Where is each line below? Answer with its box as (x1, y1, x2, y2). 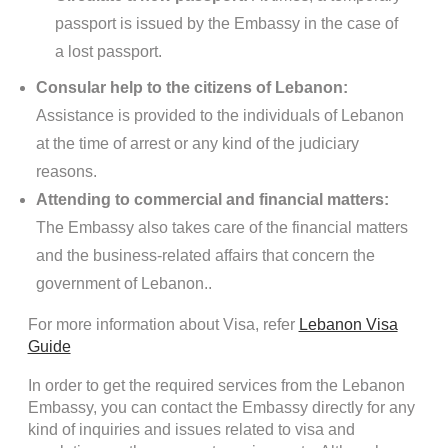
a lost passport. (54, 43, 162, 61)
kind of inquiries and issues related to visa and (27, 421, 355, 439)
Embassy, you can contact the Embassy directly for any (27, 399, 415, 417)
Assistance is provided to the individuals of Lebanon (35, 106, 404, 124)
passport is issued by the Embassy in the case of (54, 15, 398, 33)
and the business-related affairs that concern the (35, 246, 375, 264)
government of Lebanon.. (35, 274, 212, 292)
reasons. (35, 162, 97, 180)
